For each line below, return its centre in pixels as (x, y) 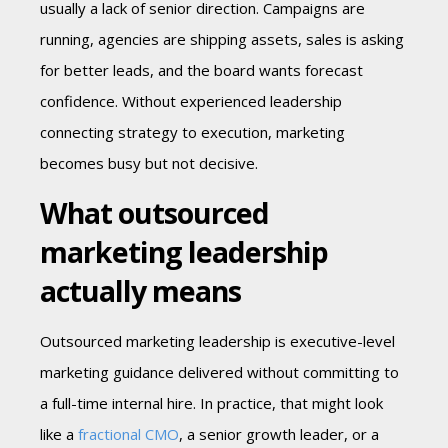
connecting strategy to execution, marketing (192, 132)
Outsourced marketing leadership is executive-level (217, 341)
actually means (140, 291)
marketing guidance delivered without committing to (219, 372)
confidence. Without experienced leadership (191, 101)
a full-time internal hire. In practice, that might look (211, 403)
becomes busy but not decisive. (149, 163)
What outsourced (154, 213)
